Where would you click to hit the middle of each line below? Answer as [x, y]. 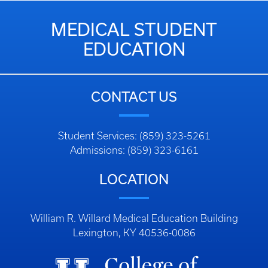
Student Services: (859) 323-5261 [134, 135]
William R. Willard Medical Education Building [134, 218]
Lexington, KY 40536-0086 [134, 232]
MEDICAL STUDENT [134, 29]
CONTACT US [134, 96]
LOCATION [134, 179]
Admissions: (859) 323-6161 [134, 150]
